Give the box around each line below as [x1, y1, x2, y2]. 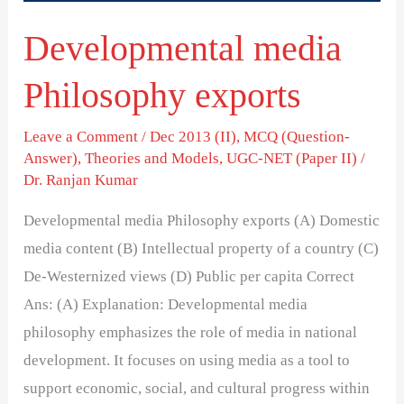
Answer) [23, 149, 78, 167]
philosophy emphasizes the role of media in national [23, 323, 358, 341]
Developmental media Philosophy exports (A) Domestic [23, 211, 381, 229]
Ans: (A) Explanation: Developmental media [23, 295, 308, 313]
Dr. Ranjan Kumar [23, 170, 139, 188]
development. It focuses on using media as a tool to [23, 351, 351, 369]
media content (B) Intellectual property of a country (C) [23, 239, 380, 257]
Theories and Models [85, 149, 220, 167]
